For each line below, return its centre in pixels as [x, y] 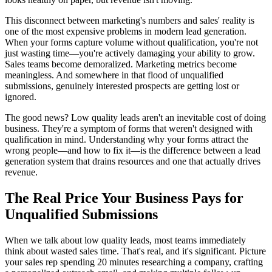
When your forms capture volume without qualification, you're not [131, 42]
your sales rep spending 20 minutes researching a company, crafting [134, 262]
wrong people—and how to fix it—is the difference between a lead [133, 150]
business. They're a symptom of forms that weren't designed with [129, 128]
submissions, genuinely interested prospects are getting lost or [122, 86]
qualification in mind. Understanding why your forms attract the [127, 139]
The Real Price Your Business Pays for [124, 198]
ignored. [21, 97]
